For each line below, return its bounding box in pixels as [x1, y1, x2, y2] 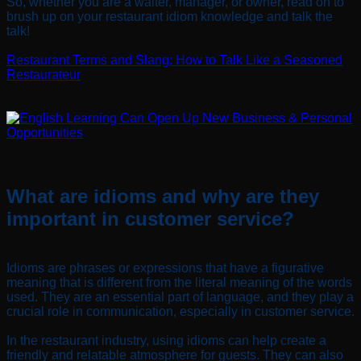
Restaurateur [6, 67, 81, 81]
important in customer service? [6, 207, 294, 230]
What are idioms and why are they [6, 185, 319, 207]
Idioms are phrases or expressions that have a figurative [6, 260, 324, 275]
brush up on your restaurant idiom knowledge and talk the [6, 9, 333, 23]
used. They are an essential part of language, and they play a [6, 289, 354, 304]
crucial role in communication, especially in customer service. [6, 304, 355, 318]
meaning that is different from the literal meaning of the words [6, 275, 352, 289]
